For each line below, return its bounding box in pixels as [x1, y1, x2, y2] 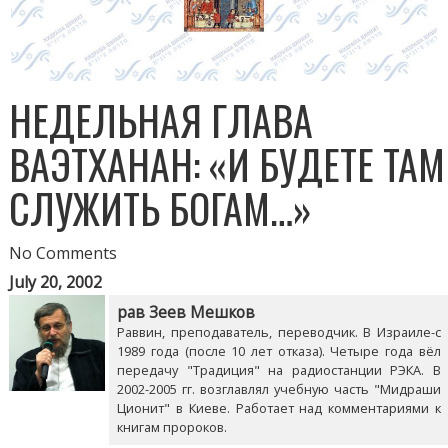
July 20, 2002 [9, 270, 103, 293]
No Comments [9, 241, 118, 264]
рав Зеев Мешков [117, 301, 256, 323]
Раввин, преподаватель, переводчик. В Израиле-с [117, 322, 441, 341]
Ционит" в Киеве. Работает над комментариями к [117, 398, 441, 417]
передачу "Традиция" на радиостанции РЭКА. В [117, 360, 441, 379]
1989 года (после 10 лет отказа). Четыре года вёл [117, 341, 441, 360]
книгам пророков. [117, 417, 228, 436]
